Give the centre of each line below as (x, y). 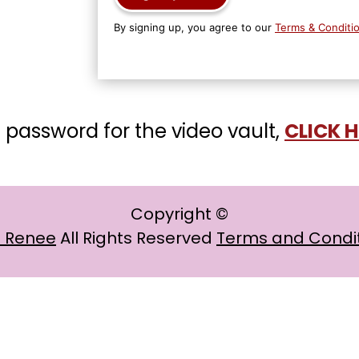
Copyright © (179, 214)
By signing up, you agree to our (194, 28)
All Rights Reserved (136, 238)
